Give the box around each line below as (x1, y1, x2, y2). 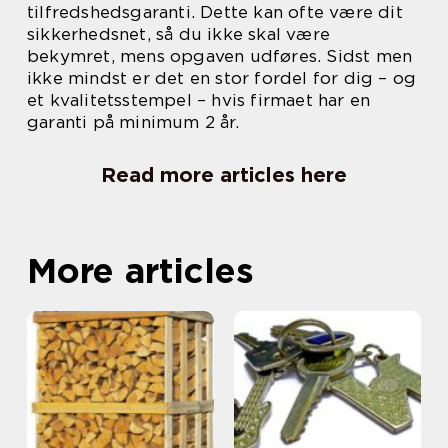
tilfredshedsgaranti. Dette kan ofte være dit (27, 2, 403, 23)
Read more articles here (101, 163, 347, 188)
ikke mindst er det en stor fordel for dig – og (27, 68, 417, 89)
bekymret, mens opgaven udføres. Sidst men (27, 46, 413, 67)
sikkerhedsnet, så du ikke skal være (27, 24, 330, 45)
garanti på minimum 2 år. (27, 112, 239, 133)
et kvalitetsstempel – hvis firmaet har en (27, 90, 371, 111)
